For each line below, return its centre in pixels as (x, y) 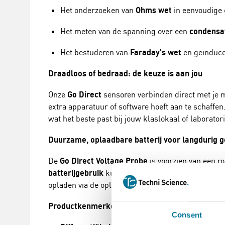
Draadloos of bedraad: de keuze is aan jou (125, 73)
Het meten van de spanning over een (125, 31)
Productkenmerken (84, 206)
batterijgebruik (76, 173)
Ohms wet (154, 10)
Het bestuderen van (95, 52)
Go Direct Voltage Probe (104, 161)
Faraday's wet (156, 52)
